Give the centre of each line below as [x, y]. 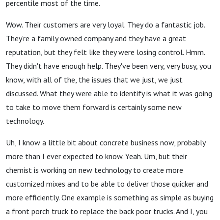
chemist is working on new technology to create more [95, 170]
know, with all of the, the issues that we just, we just [94, 80]
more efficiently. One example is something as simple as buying [110, 197]
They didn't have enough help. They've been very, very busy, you [109, 66]
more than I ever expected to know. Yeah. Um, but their [96, 156]
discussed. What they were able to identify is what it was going [109, 93]
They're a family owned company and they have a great [96, 38]
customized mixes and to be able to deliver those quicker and [107, 184]
